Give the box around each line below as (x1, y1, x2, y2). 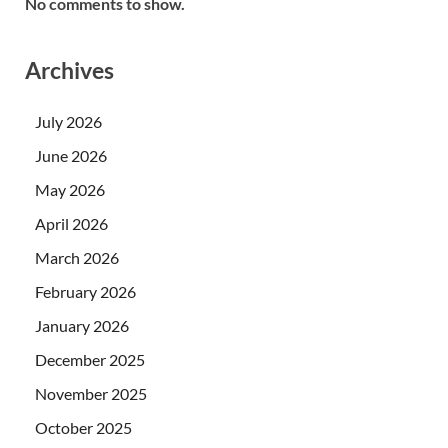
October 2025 (35, 418, 132, 438)
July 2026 (35, 112, 102, 132)
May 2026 (35, 180, 105, 200)
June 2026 (35, 146, 107, 166)
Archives (25, 55, 114, 84)
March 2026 (35, 248, 119, 268)
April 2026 (35, 214, 108, 234)
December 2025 (35, 350, 145, 370)
